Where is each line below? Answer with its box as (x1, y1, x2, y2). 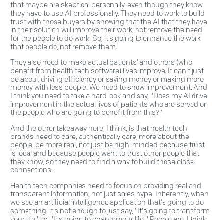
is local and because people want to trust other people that (10, 149, 199, 158)
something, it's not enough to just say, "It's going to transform (10, 206, 210, 216)
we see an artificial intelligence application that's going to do (10, 198, 204, 207)
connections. (10, 165, 53, 175)
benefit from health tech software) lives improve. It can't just (10, 66, 204, 76)
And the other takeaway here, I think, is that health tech (10, 124, 187, 133)
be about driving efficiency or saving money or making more (10, 75, 204, 84)
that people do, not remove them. (10, 42, 117, 52)
